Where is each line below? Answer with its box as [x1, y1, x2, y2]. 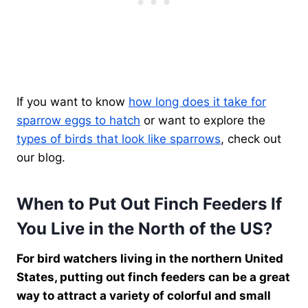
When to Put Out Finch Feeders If [16, 193, 282, 214]
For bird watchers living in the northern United [16, 251, 283, 265]
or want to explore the [140, 113, 265, 127]
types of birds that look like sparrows [16, 131, 221, 146]
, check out [221, 131, 281, 146]
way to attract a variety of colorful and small [16, 288, 271, 302]
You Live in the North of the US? [16, 218, 273, 239]
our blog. [16, 150, 69, 164]
